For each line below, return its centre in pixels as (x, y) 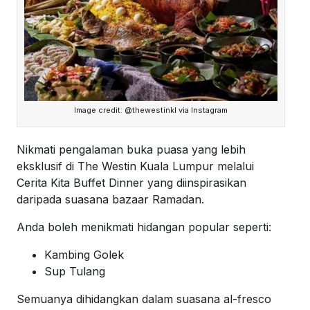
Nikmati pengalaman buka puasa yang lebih (131, 150)
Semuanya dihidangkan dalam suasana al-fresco (144, 299)
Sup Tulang (75, 272)
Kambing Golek (84, 255)
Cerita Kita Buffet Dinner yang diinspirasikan (131, 183)
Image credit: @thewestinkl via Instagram (151, 110)
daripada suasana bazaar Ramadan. (110, 200)
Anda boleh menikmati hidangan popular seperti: (144, 227)
